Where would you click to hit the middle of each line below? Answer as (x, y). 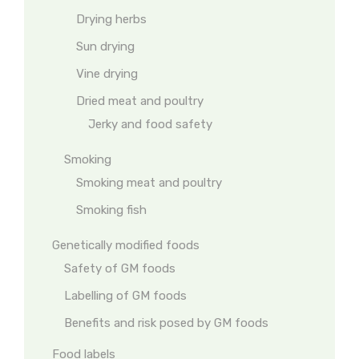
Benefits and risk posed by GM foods (166, 323)
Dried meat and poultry (140, 101)
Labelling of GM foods (125, 296)
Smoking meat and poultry (149, 183)
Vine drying (107, 74)
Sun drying (105, 46)
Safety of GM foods (120, 268)
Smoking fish (111, 210)
